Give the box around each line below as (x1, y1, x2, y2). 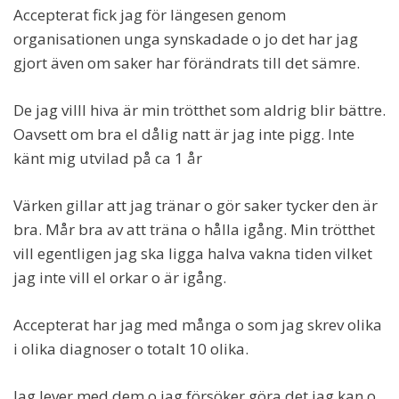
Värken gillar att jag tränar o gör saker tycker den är (13, 194, 378, 216)
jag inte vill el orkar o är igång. (13, 266, 226, 288)
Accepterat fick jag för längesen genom (13, 4, 286, 25)
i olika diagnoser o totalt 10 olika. (13, 338, 248, 359)
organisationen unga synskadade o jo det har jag (13, 28, 358, 49)
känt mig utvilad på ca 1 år (13, 147, 202, 168)
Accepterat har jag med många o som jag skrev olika (13, 313, 382, 335)
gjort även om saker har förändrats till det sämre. (13, 52, 360, 73)
